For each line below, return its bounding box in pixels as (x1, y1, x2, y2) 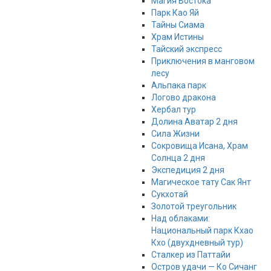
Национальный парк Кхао (151, 226, 253, 236)
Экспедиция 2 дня (151, 165, 224, 175)
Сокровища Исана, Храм (151, 141, 248, 151)
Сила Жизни (151, 129, 200, 139)
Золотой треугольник (151, 201, 237, 212)
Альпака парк (151, 80, 206, 91)
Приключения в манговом (151, 56, 255, 67)
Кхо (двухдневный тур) (151, 238, 243, 248)
